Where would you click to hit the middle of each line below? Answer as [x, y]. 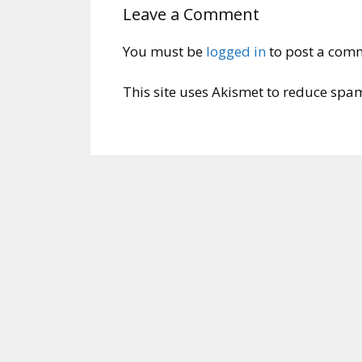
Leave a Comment [191, 14]
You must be [164, 51]
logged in [236, 51]
